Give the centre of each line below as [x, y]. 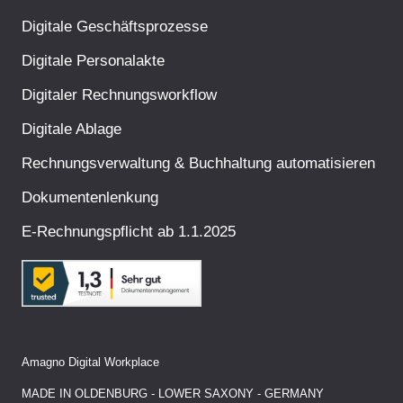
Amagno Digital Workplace [90, 363]
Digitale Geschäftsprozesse [115, 26]
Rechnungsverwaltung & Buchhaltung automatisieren [198, 162]
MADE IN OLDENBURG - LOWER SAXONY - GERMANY [173, 394]
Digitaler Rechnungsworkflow [119, 94]
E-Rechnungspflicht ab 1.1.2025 [129, 231]
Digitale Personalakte [93, 60]
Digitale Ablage [72, 128]
